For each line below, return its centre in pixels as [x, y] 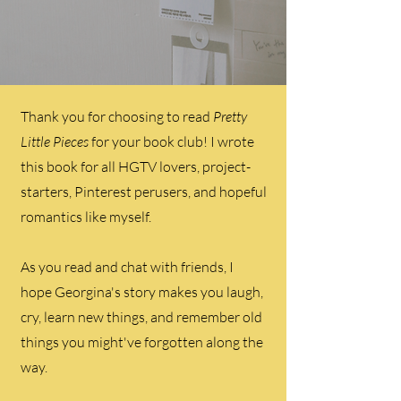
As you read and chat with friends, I [127, 267]
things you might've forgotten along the [142, 342]
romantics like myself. [86, 217]
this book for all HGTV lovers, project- [136, 166]
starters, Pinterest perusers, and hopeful [144, 192]
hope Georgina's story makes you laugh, [142, 292]
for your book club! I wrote [171, 141]
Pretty [230, 116]
